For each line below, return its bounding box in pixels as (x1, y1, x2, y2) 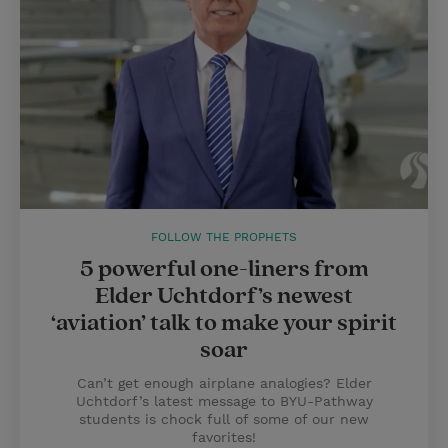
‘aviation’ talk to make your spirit (51, 308, 397, 338)
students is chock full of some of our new (79, 411, 369, 427)
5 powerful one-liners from (79, 254, 369, 284)
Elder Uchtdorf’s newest (95, 281, 353, 311)
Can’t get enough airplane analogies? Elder (76, 375, 372, 391)
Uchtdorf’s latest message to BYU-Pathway (75, 393, 373, 409)
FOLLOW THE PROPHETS (151, 230, 297, 244)
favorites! (192, 429, 256, 445)
